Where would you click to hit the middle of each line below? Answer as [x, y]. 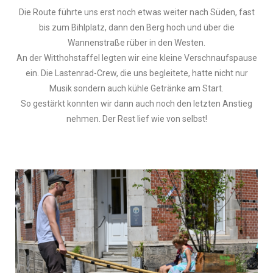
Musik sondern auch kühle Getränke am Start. [136, 89]
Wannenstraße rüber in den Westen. [136, 43]
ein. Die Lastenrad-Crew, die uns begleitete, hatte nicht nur [136, 73]
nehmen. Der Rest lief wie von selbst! [136, 119]
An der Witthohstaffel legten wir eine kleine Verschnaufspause [136, 58]
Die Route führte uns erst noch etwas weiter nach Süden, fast [136, 12]
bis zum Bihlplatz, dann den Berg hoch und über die [136, 28]
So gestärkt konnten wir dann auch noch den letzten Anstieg [136, 104]
